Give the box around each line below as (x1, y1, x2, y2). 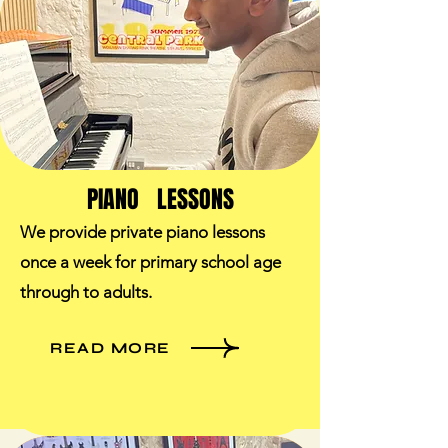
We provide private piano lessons (20, 222, 265, 242)
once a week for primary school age (20, 252, 281, 272)
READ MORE (50, 339, 171, 357)
